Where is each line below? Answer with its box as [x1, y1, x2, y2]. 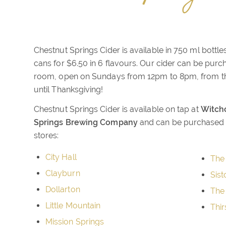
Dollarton [45, 184, 80, 194]
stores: [34, 131, 59, 141]
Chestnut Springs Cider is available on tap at [34, 104, 201, 115]
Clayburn [45, 168, 80, 178]
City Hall [45, 152, 77, 162]
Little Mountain [45, 200, 101, 210]
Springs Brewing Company [34, 118, 138, 128]
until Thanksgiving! [34, 84, 103, 94]
